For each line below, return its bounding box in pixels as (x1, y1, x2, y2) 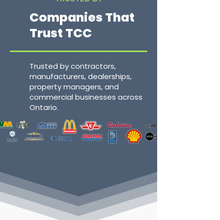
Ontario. (29, 102, 58, 112)
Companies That (29, 9, 135, 26)
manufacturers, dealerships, (29, 71, 132, 82)
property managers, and (29, 82, 119, 92)
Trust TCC (29, 25, 92, 42)
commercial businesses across (29, 92, 142, 102)
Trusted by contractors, (29, 61, 116, 71)
